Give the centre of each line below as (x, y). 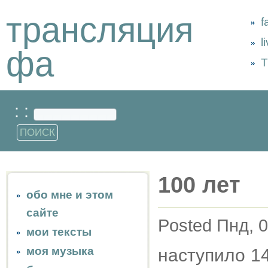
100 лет (199, 185)
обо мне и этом (70, 195)
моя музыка (60, 251)
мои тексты (59, 232)
